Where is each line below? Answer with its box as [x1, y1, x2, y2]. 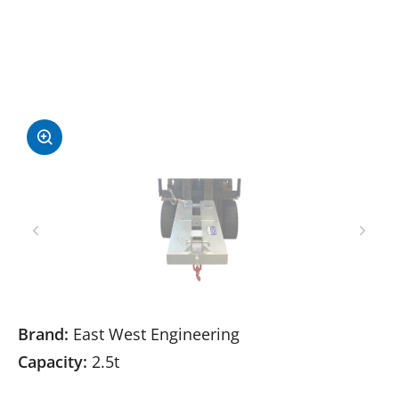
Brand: [18, 323, 69, 345]
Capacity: [18, 351, 87, 372]
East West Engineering [69, 323, 240, 345]
